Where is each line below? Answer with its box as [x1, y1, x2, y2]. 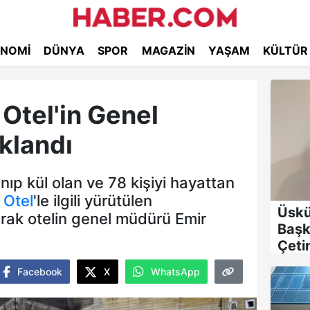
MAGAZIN [141, 44, 195, 57]
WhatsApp [150, 265, 200, 277]
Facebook [17, 265, 62, 277]
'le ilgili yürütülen [33, 192, 152, 210]
